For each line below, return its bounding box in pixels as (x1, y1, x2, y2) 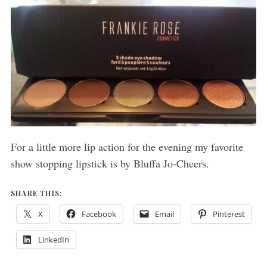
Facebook (81, 209, 116, 220)
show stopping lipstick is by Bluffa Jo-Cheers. (10, 156, 209, 171)
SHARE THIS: (10, 188, 63, 198)
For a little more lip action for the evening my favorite (10, 139, 243, 154)
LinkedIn (38, 234, 69, 246)
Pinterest (212, 209, 245, 220)
